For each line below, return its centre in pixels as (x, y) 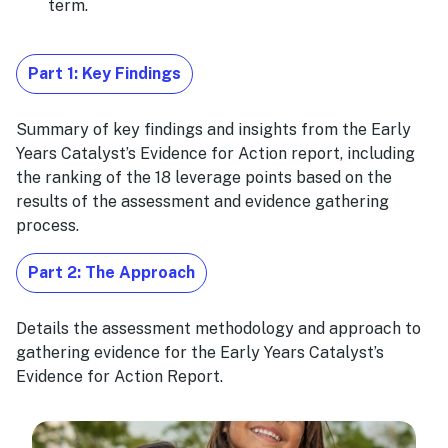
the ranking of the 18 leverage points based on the (204, 177)
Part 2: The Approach (111, 273)
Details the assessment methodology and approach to (218, 329)
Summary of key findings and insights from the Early (213, 129)
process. (47, 225)
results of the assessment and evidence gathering (202, 201)
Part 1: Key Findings (104, 73)
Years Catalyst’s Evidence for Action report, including (215, 153)
